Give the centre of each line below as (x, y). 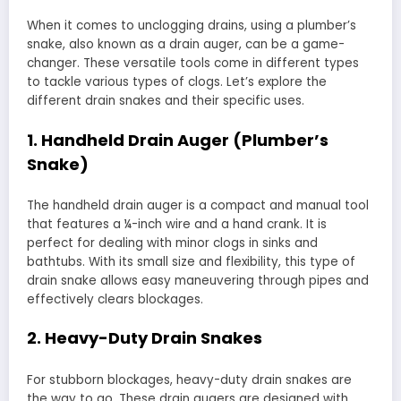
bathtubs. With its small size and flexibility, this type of (191, 262)
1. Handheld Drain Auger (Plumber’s (178, 140)
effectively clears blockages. (115, 300)
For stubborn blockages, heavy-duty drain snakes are (189, 380)
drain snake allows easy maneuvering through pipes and (198, 281)
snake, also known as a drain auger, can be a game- (186, 45)
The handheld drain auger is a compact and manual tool (198, 206)
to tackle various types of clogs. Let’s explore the (177, 82)
